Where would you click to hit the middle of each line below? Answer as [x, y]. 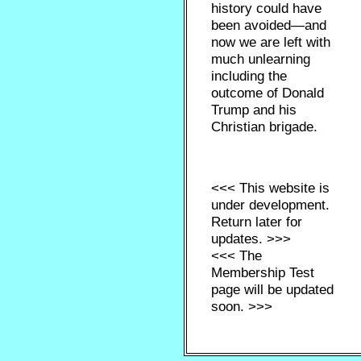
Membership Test [263, 273]
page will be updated [273, 290]
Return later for [257, 222]
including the [249, 76]
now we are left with [271, 42]
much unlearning [261, 59]
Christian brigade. [265, 127]
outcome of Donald [268, 93]
